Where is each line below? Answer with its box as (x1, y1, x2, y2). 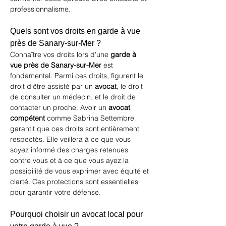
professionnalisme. (10, 5, 71, 14)
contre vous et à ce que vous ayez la (10, 156, 131, 165)
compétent (10, 114, 45, 123)
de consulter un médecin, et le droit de (10, 92, 138, 101)
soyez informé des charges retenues (10, 145, 130, 154)
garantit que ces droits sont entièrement (10, 124, 141, 133)
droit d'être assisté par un (10, 82, 95, 91)
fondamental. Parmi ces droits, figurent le (10, 71, 145, 80)
